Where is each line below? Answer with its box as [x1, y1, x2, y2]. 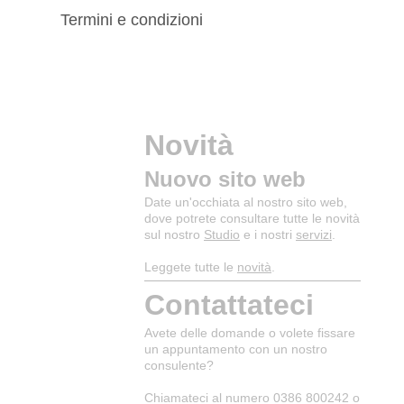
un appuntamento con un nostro [144, 342, 327, 357]
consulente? [144, 358, 214, 373]
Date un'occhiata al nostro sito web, [144, 195, 347, 210]
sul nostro [144, 227, 204, 243]
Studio [204, 227, 240, 243]
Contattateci [144, 289, 314, 322]
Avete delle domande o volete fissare [144, 326, 355, 341]
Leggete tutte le [144, 260, 237, 275]
